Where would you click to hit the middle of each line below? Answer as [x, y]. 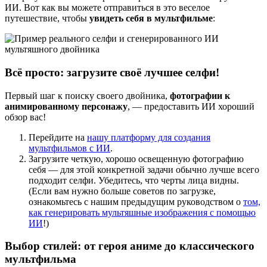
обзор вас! [25, 117]
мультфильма [41, 259]
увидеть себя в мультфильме [151, 18]
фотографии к [200, 95]
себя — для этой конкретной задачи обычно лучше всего [144, 169]
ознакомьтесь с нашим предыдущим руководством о [136, 201]
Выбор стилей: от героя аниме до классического [130, 246]
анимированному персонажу [66, 106]
